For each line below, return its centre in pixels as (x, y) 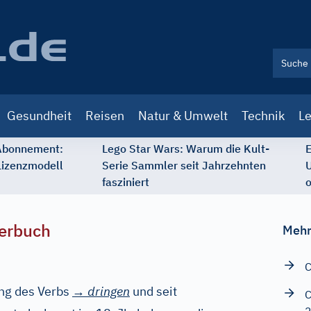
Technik (263, 116)
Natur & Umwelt (183, 116)
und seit (153, 291)
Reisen (105, 116)
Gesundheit (39, 116)
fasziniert (126, 182)
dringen (109, 291)
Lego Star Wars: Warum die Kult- (186, 149)
